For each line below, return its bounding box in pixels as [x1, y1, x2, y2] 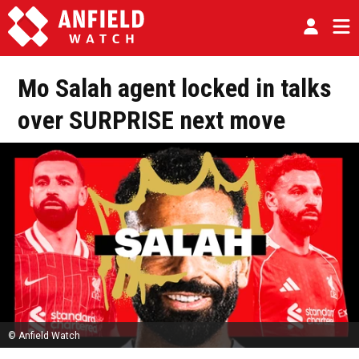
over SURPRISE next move [18, 105, 285, 135]
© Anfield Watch [8, 330, 80, 342]
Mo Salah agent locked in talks [18, 73, 332, 103]
